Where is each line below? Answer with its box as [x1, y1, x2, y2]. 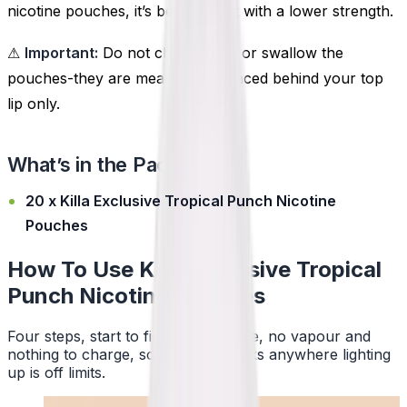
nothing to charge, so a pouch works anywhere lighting [7, 345, 391, 364]
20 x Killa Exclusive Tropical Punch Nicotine [25, 192, 336, 211]
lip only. [7, 94, 60, 113]
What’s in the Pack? [7, 152, 190, 176]
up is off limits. [7, 363, 105, 382]
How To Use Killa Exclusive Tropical [7, 256, 382, 283]
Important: [25, 43, 98, 62]
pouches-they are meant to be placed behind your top [7, 68, 383, 87]
